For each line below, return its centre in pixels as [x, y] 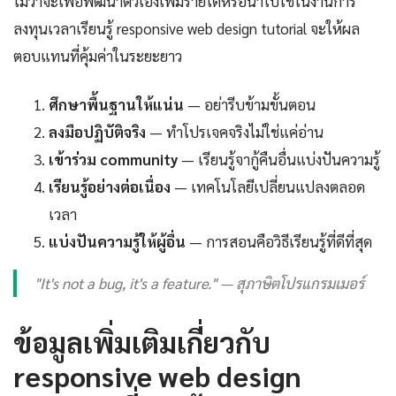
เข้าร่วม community [113, 160]
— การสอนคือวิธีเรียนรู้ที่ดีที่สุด [279, 242]
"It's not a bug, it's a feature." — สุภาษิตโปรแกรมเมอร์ [199, 283]
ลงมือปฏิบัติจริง [97, 132]
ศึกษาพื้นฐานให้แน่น [116, 105]
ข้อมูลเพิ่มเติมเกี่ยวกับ [142, 342]
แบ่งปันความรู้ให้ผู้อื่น [117, 242]
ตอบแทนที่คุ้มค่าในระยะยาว [98, 56]
